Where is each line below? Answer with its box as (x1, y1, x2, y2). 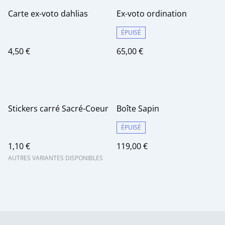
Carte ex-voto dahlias (8, 8, 88, 20)
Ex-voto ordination (117, 8, 187, 20)
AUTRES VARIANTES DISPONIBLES (8, 154, 103, 163)
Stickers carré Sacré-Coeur (8, 103, 108, 115)
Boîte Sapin (117, 103, 159, 115)
